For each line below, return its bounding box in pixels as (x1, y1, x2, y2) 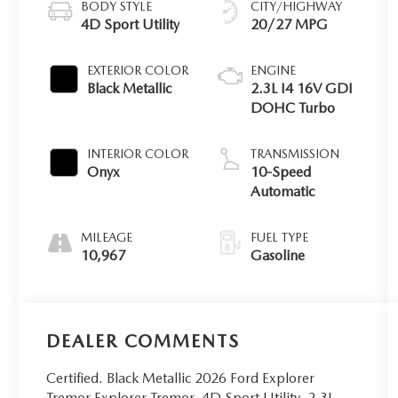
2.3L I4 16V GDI (251, 80, 354, 98)
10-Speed (251, 163, 312, 181)
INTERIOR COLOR (87, 147, 189, 162)
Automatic (251, 183, 315, 201)
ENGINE (251, 63, 297, 78)
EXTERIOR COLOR (87, 63, 189, 78)
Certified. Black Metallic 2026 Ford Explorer (46, 370, 315, 387)
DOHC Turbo (251, 99, 336, 117)
